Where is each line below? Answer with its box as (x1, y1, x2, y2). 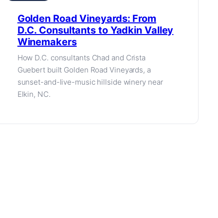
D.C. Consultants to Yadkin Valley (17, 24, 174, 36)
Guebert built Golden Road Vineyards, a (17, 65, 151, 74)
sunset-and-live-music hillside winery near (17, 77, 163, 87)
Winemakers (17, 36, 77, 48)
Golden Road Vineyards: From (17, 13, 156, 24)
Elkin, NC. (17, 90, 51, 99)
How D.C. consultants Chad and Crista (17, 53, 146, 62)
